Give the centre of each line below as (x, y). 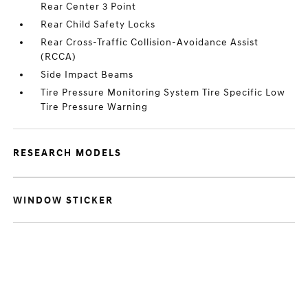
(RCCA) (59, 57)
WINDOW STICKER (64, 200)
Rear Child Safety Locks (98, 24)
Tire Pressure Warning (95, 107)
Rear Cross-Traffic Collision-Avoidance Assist (150, 42)
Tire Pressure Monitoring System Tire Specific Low (163, 92)
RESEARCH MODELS (68, 153)
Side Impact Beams (87, 75)
